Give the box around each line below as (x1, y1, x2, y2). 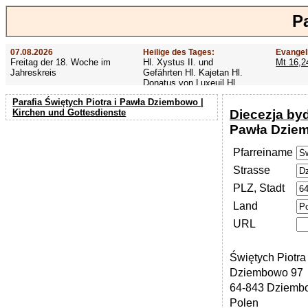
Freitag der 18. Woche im (10, 56, 111, 67)
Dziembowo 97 (229, 267, 303, 279)
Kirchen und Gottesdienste (12, 107, 126, 118)
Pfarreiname (232, 146, 293, 159)
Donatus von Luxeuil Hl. (142, 77, 238, 88)
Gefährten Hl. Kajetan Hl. (142, 67, 243, 78)
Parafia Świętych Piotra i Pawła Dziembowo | (12, 96, 204, 107)
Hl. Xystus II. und (142, 56, 213, 67)
